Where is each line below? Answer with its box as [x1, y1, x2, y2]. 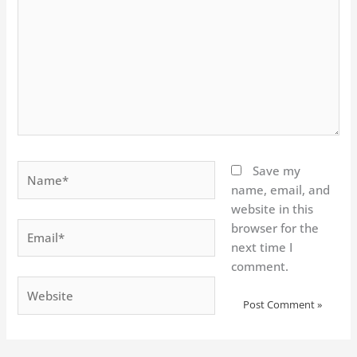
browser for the [231, 220, 320, 237]
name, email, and [231, 182, 331, 198]
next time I [231, 239, 293, 256]
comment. [231, 258, 289, 275]
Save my [253, 163, 301, 179]
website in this [231, 201, 314, 218]
